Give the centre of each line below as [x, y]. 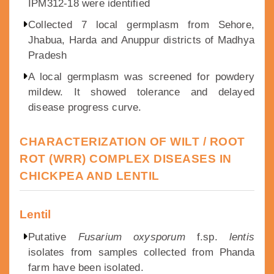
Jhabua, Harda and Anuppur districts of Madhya [141, 40]
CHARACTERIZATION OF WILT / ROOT [132, 142]
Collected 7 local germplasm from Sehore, [141, 25]
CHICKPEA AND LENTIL [90, 176]
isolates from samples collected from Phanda [141, 253]
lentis [242, 237]
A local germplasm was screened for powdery [141, 77]
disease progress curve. [85, 108]
